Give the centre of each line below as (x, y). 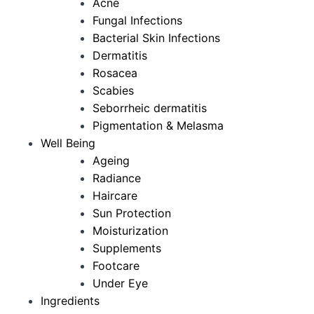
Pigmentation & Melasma (158, 125)
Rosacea (115, 73)
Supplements (127, 248)
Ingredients (70, 301)
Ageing (111, 161)
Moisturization (130, 231)
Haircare (115, 196)
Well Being (68, 143)
